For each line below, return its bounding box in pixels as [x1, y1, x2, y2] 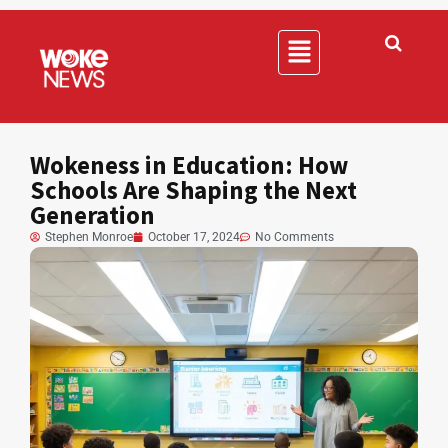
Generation [30, 198, 155, 231]
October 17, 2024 [148, 229, 240, 244]
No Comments [255, 229, 334, 244]
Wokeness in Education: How [30, 148, 348, 181]
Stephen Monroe [45, 229, 133, 244]
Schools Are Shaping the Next [30, 173, 357, 206]
